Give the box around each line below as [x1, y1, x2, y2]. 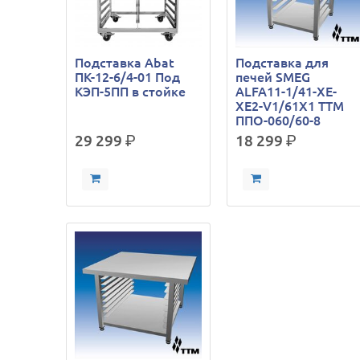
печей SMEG [235, 69, 311, 84]
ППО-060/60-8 [235, 112, 321, 128]
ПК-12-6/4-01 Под [75, 69, 181, 84]
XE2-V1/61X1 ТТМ [235, 98, 345, 113]
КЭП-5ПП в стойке [75, 84, 186, 99]
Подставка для [235, 55, 329, 70]
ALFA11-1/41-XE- [235, 84, 337, 99]
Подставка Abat [75, 55, 175, 70]
